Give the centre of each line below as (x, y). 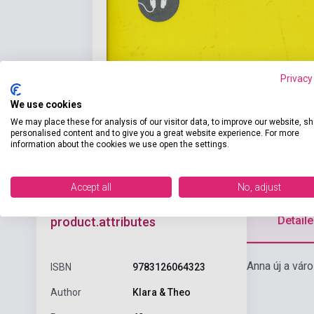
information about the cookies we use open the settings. (120, 144)
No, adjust (259, 187)
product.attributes (103, 221)
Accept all (91, 187)
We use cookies (46, 104)
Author (66, 292)
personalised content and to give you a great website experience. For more (155, 133)
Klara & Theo (161, 292)
